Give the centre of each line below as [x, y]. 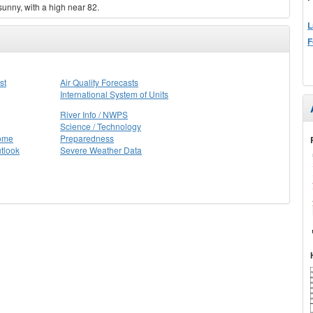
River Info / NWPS [94, 114]
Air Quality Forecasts [99, 82]
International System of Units [114, 94]
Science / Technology [101, 126]
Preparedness [87, 138]
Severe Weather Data [101, 150]
